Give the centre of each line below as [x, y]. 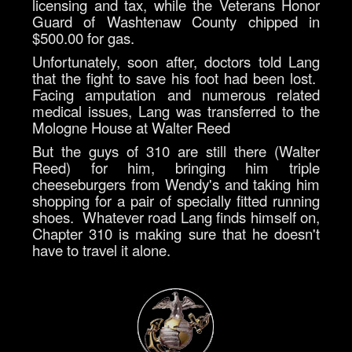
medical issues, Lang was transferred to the [176, 111]
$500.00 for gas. [83, 38]
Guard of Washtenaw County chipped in [176, 22]
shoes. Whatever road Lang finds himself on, [176, 217]
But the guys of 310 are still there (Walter [176, 151]
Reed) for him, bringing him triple [176, 168]
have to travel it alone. [101, 250]
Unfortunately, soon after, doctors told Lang [176, 62]
